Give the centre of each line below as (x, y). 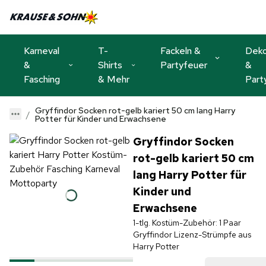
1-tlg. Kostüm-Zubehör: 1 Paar (187, 222)
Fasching (42, 79)
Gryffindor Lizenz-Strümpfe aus (192, 234)
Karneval (42, 50)
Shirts (110, 65)
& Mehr (114, 79)
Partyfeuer (184, 65)
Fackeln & (180, 50)
